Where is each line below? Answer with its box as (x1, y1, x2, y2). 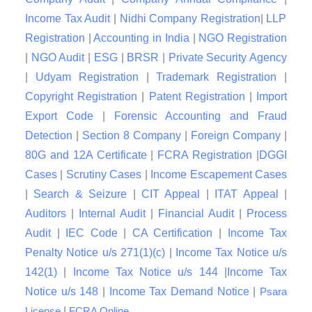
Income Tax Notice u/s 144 (72, 266, 218, 279)
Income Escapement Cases (150, 169, 288, 181)
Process (247, 208, 287, 220)
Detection (25, 130, 72, 142)
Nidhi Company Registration (119, 13, 260, 25)
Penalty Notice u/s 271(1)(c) (25, 247, 166, 259)
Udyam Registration (35, 71, 139, 84)
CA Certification (132, 227, 213, 240)
